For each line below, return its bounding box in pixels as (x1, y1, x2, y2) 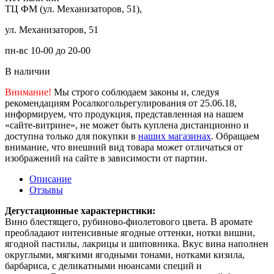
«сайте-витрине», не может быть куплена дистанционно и (5, 120, 249, 131)
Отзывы (29, 185, 63, 196)
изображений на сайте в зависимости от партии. (5, 153, 207, 164)
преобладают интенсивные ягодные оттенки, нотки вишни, (5, 228, 255, 239)
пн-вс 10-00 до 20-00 (5, 45, 91, 56)
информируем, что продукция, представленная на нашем (5, 109, 243, 120)
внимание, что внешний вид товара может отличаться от (5, 142, 243, 153)
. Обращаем (211, 131, 259, 142)
